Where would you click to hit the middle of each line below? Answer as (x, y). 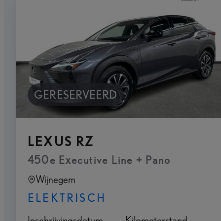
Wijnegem (55, 179)
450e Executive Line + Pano (99, 160)
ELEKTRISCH (67, 198)
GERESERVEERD (76, 95)
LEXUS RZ (61, 141)
